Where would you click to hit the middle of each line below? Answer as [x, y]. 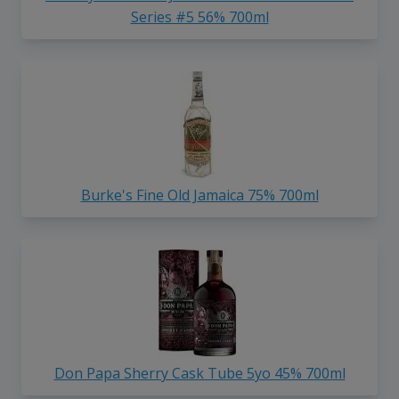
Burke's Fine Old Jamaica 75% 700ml [199, 195]
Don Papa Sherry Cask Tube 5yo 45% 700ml [199, 373]
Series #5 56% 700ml [199, 17]
